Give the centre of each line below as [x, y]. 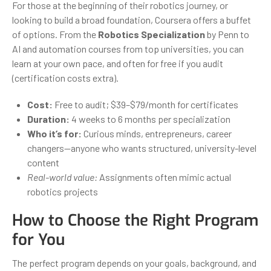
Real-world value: [62, 177]
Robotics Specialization [152, 34]
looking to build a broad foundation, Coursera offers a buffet [132, 19]
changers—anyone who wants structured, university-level [142, 148]
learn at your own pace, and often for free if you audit [118, 63]
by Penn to [227, 34]
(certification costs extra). [65, 77]
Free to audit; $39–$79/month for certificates [145, 104]
